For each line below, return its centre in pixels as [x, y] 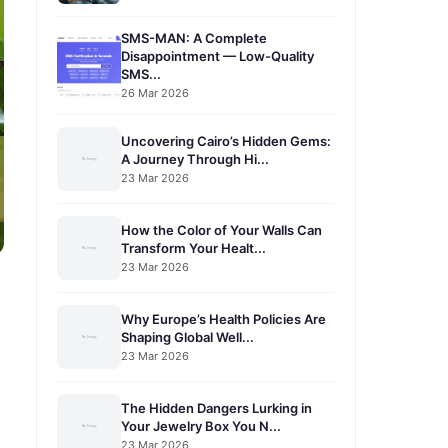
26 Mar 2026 [155, 93]
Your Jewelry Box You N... [201, 425]
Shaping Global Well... [187, 336]
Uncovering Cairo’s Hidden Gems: [226, 140]
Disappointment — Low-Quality [217, 56]
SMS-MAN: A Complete [194, 38]
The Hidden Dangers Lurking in [216, 407]
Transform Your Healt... [193, 247]
